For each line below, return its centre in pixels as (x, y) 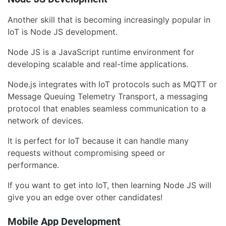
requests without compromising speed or (86, 153)
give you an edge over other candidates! (85, 197)
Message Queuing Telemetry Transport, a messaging (108, 97)
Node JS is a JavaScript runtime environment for (101, 52)
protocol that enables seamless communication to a (107, 109)
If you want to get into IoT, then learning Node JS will (109, 185)
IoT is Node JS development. (63, 32)
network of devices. (45, 121)
